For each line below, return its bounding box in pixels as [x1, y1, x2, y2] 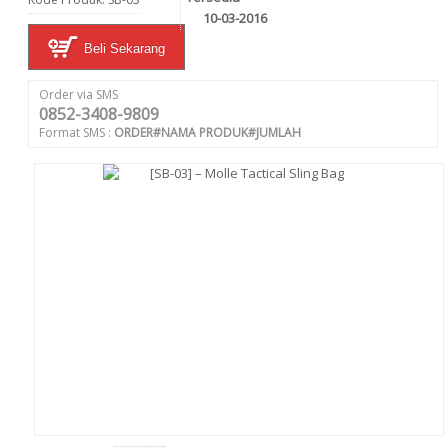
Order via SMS [39, 86, 118, 103]
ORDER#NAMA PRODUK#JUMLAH [114, 124, 301, 141]
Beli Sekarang [80, 41, 165, 56]
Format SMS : [39, 124, 114, 141]
